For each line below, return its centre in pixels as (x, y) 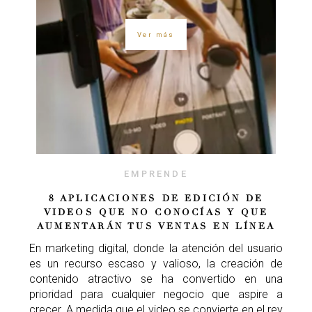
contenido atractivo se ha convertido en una (156, 279)
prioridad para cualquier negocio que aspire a (156, 295)
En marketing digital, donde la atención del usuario (156, 249)
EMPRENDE (156, 174)
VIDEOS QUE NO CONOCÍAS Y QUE (156, 213)
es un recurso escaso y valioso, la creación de (156, 264)
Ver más (156, 34)
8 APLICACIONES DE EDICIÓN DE (156, 199)
